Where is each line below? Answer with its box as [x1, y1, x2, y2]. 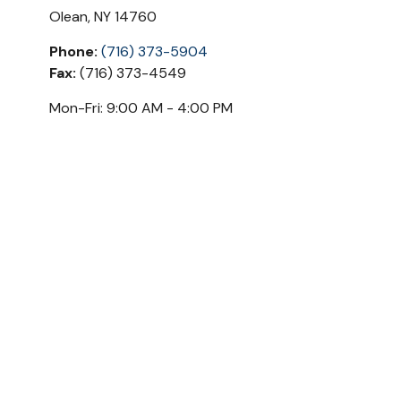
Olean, [49, 7, 90, 26]
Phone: [49, 42, 98, 61]
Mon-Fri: [49, 98, 103, 117]
